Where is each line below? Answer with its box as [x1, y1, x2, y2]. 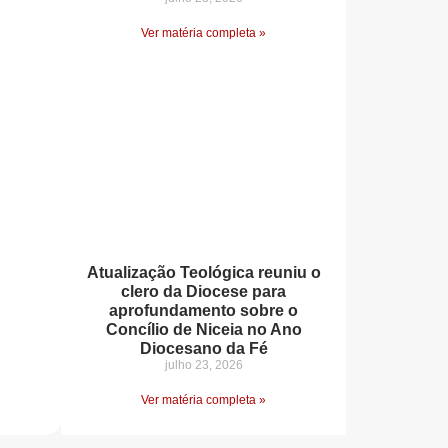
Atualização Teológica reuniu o [86, 264, 321, 282]
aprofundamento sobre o [109, 302, 298, 320]
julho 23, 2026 [164, 358, 243, 373]
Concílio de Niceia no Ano [105, 321, 302, 339]
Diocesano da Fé [139, 340, 268, 358]
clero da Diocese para [121, 283, 286, 301]
